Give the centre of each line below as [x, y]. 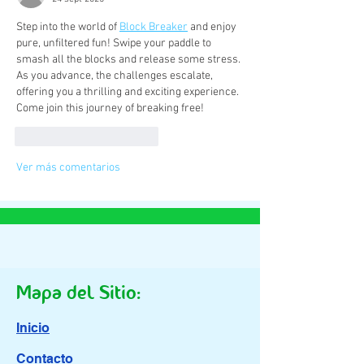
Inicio [33, 328]
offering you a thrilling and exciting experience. [129, 93]
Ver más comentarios [68, 168]
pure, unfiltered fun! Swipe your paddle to [115, 44]
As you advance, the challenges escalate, [116, 76]
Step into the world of [68, 28]
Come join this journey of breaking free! [110, 109]
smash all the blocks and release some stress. [130, 60]
